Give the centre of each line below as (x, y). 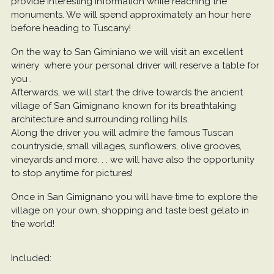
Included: (31, 258)
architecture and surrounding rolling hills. (100, 120)
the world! (32, 224)
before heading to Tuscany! (71, 28)
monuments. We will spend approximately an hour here (131, 15)
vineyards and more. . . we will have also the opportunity (132, 160)
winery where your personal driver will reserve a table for (135, 66)
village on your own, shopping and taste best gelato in (130, 211)
